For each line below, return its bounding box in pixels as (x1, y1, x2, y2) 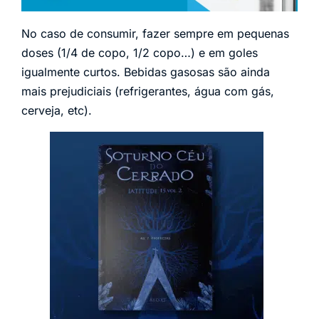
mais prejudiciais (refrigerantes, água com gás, (21, 83, 274, 98)
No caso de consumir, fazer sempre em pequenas (21, 26, 289, 41)
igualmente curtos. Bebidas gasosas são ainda (21, 64, 270, 79)
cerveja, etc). (21, 103, 92, 117)
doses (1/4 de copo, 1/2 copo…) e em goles (21, 45, 258, 60)
